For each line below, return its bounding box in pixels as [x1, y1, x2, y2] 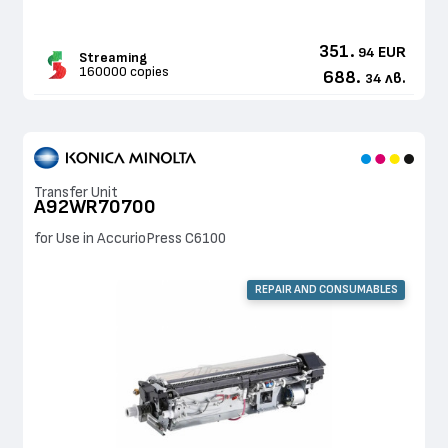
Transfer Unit [34, 184, 118, 200]
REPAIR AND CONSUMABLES [254, 284, 398, 296]
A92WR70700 [34, 197, 156, 218]
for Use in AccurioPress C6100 [34, 230, 226, 246]
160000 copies [78, 64, 169, 79]
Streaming [78, 50, 147, 65]
